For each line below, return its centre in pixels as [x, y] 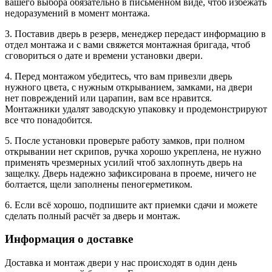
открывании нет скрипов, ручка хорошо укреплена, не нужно [133, 151]
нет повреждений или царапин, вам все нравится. [108, 98]
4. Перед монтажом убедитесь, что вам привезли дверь [118, 76]
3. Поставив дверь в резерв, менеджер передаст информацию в [135, 33]
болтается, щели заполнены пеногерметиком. [99, 184]
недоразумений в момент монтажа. [77, 13]
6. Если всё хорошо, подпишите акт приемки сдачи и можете [131, 205]
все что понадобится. [49, 120]
